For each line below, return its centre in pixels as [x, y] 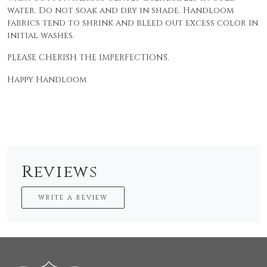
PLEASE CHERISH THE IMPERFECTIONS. [88, 58]
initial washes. [41, 36]
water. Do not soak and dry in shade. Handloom [120, 11]
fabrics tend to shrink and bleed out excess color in [133, 23]
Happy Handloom [48, 80]
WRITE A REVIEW [73, 198]
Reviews [60, 172]
